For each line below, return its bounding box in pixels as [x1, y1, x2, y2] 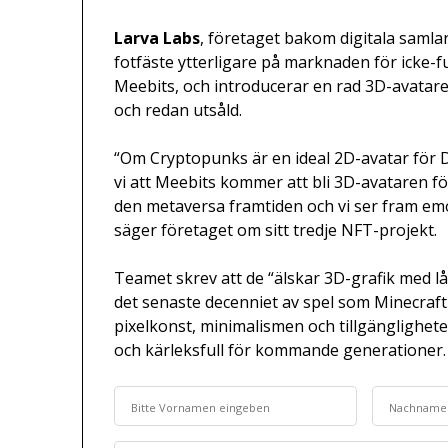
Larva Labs [114, 27, 201, 50]
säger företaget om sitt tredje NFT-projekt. [114, 219, 438, 242]
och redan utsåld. [114, 99, 243, 122]
